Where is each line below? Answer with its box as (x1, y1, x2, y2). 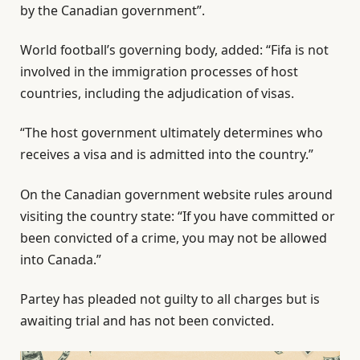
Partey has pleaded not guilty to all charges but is (20, 289, 320, 308)
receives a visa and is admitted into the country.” (20, 145, 313, 164)
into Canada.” (20, 250, 101, 268)
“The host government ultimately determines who (20, 124, 323, 142)
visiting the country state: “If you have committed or (20, 207, 335, 225)
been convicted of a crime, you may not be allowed (20, 228, 327, 247)
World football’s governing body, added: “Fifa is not (20, 40, 329, 59)
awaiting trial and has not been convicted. (20, 311, 274, 329)
